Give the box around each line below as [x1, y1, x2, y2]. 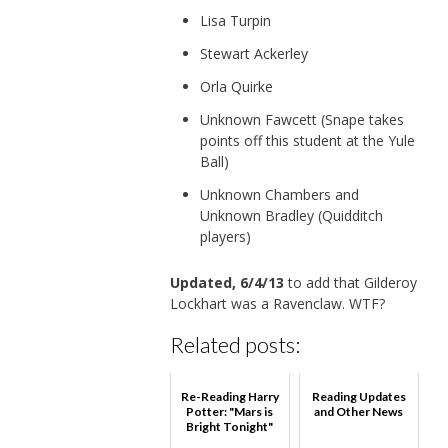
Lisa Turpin [199, 10, 271, 30]
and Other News [314, 404, 404, 420]
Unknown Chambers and [199, 184, 359, 204]
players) [199, 226, 251, 246]
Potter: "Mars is [186, 404, 274, 420]
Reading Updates [311, 389, 406, 405]
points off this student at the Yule [199, 130, 415, 150]
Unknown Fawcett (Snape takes [199, 109, 404, 129]
